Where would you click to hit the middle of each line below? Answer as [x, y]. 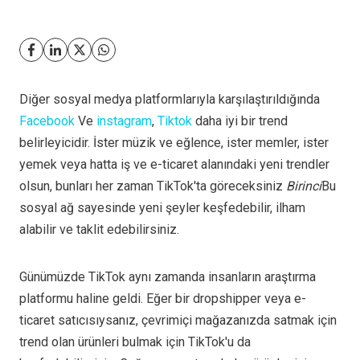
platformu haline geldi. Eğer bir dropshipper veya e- [163, 299]
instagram [124, 121]
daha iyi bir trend [240, 121]
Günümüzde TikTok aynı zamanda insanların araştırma [168, 277]
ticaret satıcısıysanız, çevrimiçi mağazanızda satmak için [178, 320]
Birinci [304, 186]
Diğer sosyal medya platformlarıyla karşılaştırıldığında [170, 99]
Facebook [47, 121]
